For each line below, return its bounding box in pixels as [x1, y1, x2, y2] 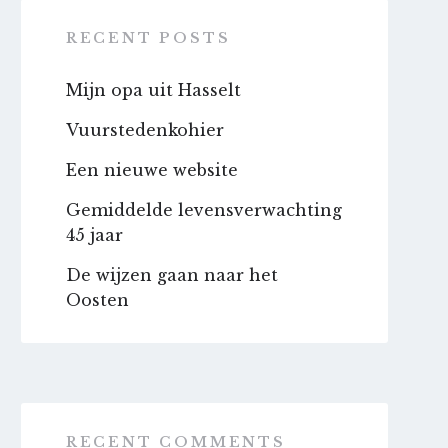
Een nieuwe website [65, 160, 238, 180]
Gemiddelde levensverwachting [65, 200, 342, 220]
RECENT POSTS [65, 29, 231, 47]
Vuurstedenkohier [65, 120, 224, 140]
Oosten [65, 290, 129, 310]
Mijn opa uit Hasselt [65, 80, 241, 100]
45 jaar [65, 225, 123, 245]
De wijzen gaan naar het [65, 265, 278, 285]
